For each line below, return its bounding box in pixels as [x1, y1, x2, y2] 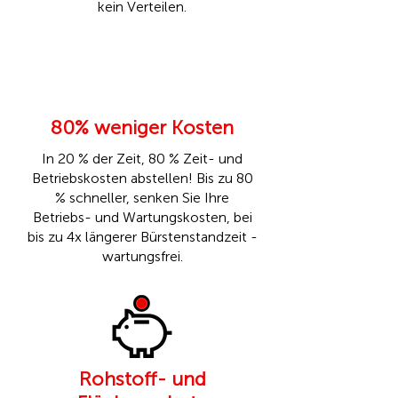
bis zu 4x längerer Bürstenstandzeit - [27, 228, 258, 245]
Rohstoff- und [78, 367, 206, 391]
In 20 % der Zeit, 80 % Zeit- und [42, 150, 243, 167]
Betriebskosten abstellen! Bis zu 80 [31, 170, 253, 187]
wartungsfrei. [101, 248, 183, 265]
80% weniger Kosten [51, 115, 234, 139]
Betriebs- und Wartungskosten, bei [32, 209, 252, 226]
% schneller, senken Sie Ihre [55, 189, 229, 206]
